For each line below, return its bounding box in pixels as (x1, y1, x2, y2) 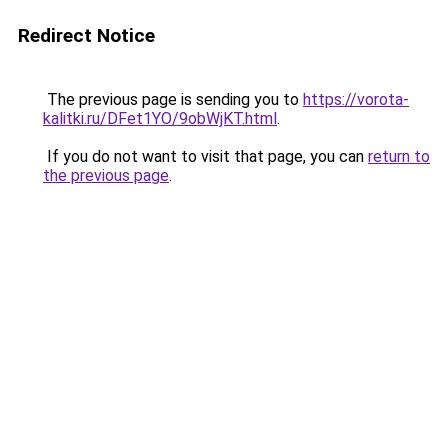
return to (368, 147, 430, 166)
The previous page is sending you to (43, 90, 303, 109)
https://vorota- (303, 90, 409, 109)
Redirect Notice (18, 24, 155, 47)
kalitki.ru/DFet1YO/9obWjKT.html (43, 109, 277, 128)
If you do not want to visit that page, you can (43, 147, 368, 166)
